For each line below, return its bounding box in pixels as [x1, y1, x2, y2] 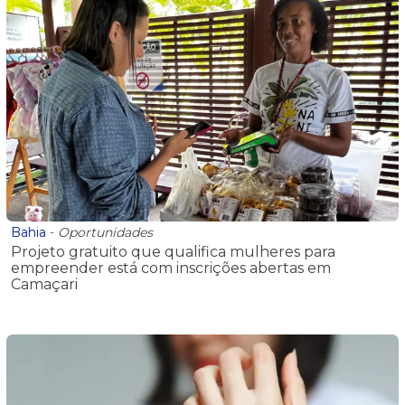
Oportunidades [58, 224, 153, 241]
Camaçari [11, 276, 78, 294]
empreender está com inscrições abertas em [11, 259, 331, 278]
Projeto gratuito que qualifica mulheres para [11, 243, 335, 261]
